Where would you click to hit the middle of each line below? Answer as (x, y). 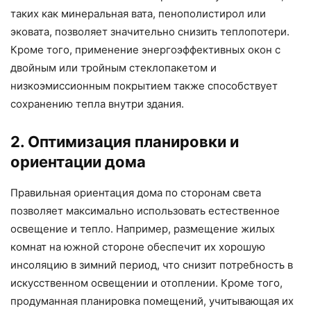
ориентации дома (78, 161)
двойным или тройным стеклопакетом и (114, 67)
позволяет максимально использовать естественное (145, 210)
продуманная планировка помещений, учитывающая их (152, 301)
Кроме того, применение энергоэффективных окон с (145, 49)
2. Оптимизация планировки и (125, 141)
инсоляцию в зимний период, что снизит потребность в (152, 264)
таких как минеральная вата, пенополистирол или (138, 13)
